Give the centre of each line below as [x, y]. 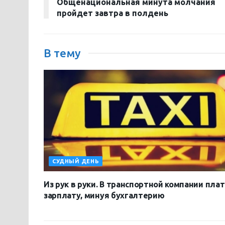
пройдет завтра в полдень [113, 13]
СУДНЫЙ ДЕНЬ [76, 161]
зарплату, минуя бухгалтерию [104, 196]
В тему [62, 53]
